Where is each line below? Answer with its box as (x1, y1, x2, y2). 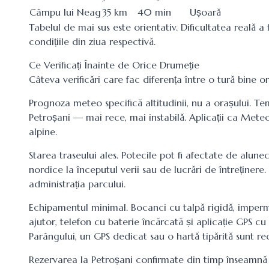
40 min (138, 6, 171, 18)
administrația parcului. (29, 178, 125, 190)
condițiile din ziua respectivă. (29, 35, 156, 47)
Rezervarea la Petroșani (29, 253, 133, 265)
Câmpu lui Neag (29, 6, 101, 18)
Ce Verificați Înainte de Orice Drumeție (29, 59, 199, 71)
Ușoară (190, 6, 221, 18)
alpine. (29, 125, 57, 138)
